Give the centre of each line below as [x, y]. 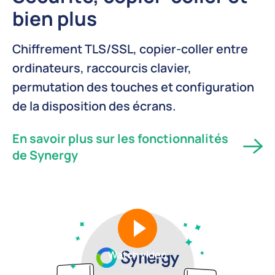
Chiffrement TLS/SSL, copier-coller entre [130, 48]
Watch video [137, 254]
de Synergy [45, 155]
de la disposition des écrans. [94, 106]
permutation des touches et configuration [133, 87]
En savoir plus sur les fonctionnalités [120, 138]
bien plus [55, 18]
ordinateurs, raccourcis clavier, [102, 68]
